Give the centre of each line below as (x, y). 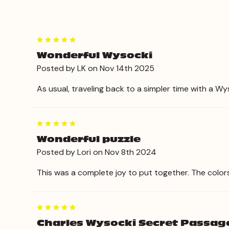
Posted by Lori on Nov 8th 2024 (97, 152)
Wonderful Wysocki (95, 55)
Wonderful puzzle (89, 139)
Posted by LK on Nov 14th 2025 (96, 68)
